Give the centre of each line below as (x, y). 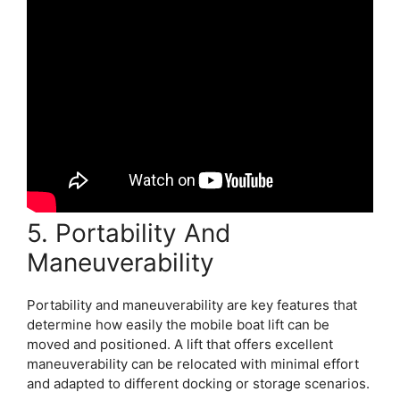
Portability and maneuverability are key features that (192, 305)
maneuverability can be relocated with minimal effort (193, 364)
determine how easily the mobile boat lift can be (178, 325)
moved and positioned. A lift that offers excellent (180, 344)
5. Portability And (129, 233)
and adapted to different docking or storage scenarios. (198, 383)
